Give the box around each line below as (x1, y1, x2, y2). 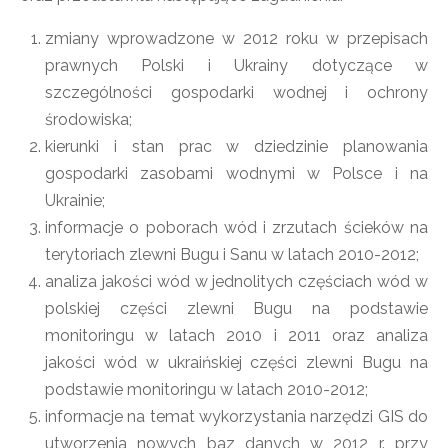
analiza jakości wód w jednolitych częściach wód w (45, 272, 428, 291)
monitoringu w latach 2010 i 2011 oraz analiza (45, 326, 428, 345)
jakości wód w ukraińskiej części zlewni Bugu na (45, 353, 428, 372)
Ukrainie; (45, 191, 105, 210)
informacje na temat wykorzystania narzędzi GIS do (45, 407, 428, 426)
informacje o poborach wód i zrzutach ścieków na (45, 218, 428, 237)
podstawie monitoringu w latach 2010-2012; (45, 380, 368, 399)
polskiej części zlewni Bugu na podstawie (45, 299, 428, 318)
